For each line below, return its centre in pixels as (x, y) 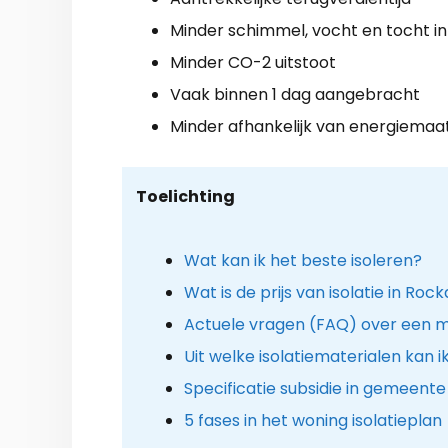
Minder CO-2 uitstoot (253, 62)
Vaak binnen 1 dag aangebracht (295, 94)
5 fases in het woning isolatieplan (312, 420)
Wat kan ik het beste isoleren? (302, 260)
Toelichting (185, 196)
